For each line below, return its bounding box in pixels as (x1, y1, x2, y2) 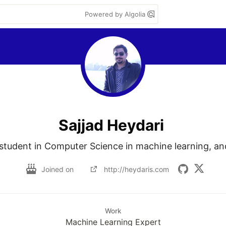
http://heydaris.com (103, 164, 169, 174)
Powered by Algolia (85, 10, 147, 18)
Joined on (41, 164, 76, 174)
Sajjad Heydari (58, 116, 164, 134)
